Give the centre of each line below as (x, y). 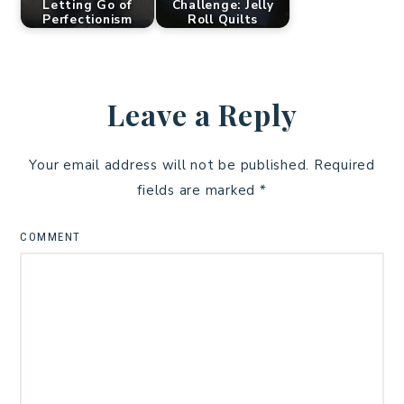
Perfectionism (87, 19)
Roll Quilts (223, 19)
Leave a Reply (202, 114)
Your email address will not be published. (169, 165)
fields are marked (198, 190)
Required (344, 165)
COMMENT (50, 236)
